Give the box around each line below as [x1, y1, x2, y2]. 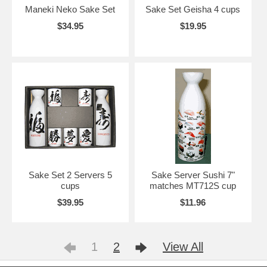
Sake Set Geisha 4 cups [145, 4, 241, 14]
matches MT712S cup [150, 180, 237, 191]
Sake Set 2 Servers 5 [28, 169, 112, 180]
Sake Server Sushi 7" [151, 169, 235, 180]
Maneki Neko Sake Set [25, 4, 116, 14]
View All [163, 240, 203, 253]
